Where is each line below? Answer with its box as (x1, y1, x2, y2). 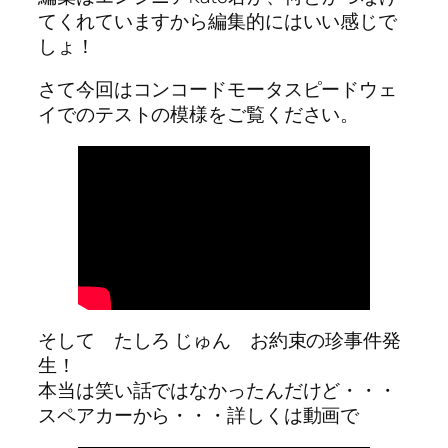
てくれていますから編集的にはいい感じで (38, 7, 398, 34)
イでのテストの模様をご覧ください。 (38, 101, 360, 128)
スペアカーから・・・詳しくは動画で (38, 402, 360, 429)
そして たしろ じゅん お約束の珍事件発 (38, 327, 401, 354)
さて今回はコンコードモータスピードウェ (38, 76, 398, 103)
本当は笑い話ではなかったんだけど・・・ (38, 377, 398, 404)
